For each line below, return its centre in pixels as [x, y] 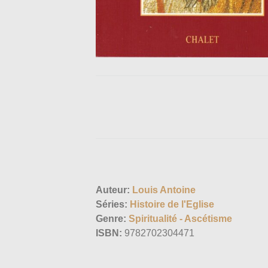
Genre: [111, 219]
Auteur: [113, 190]
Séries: [112, 205]
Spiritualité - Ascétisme [180, 219]
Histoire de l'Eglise [172, 205]
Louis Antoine [164, 190]
